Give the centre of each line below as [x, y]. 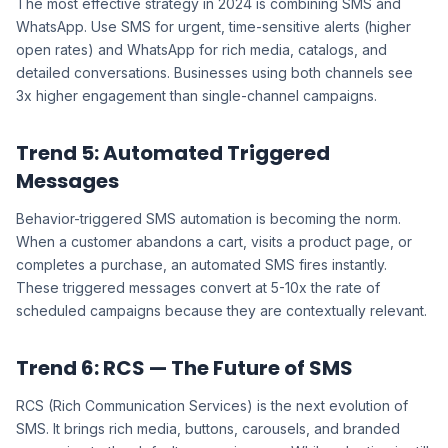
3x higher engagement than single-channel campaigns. [196, 95]
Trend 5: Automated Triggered [173, 153]
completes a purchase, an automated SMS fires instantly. [201, 264]
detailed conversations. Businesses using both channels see [214, 72]
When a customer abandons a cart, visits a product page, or [214, 241]
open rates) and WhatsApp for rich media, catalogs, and [201, 49]
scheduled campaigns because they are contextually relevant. [221, 310]
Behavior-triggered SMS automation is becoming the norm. [208, 218]
